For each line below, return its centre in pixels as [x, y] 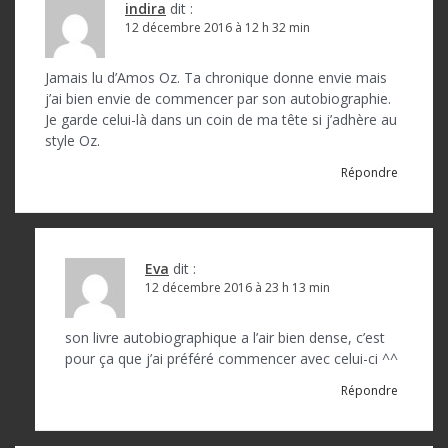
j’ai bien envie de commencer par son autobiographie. [218, 98]
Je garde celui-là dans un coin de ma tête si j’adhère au [221, 119]
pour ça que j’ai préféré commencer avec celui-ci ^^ [231, 358]
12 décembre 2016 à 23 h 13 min [237, 287]
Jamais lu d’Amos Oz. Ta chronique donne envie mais [216, 77]
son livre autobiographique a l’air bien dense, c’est [225, 337]
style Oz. [72, 140]
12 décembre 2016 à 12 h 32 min [217, 27]
